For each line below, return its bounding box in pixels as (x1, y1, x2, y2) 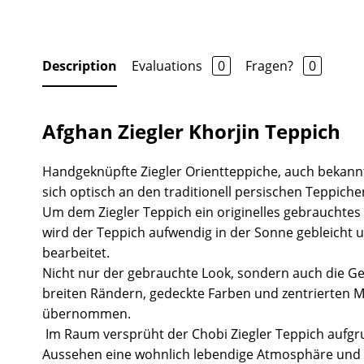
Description (42, 56, 117, 75)
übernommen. (42, 304, 131, 323)
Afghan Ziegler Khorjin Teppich (42, 117, 340, 145)
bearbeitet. (42, 243, 110, 262)
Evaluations (132, 56, 206, 75)
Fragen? (245, 56, 297, 75)
